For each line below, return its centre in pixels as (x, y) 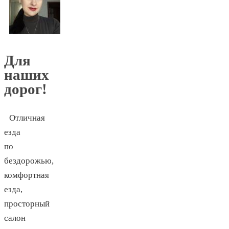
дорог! (26, 89)
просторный (27, 204)
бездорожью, (29, 161)
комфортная (27, 175)
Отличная (27, 118)
